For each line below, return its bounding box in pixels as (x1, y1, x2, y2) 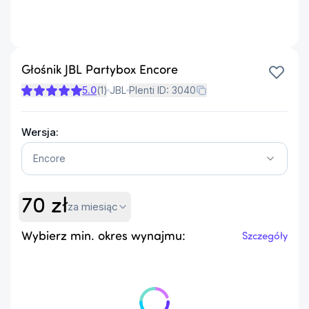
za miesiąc (68, 199, 117, 213)
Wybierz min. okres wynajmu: (21, 230, 186, 243)
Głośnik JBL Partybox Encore (21, 63, 178, 77)
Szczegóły (242, 231, 288, 242)
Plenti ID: (129, 83, 172, 96)
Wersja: (21, 125, 59, 139)
